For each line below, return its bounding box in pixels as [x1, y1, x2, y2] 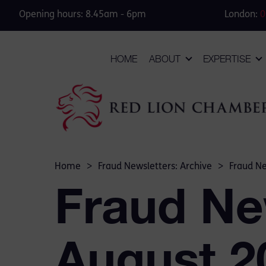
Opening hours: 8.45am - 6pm [19, 10, 146, 20]
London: [224, 10, 260, 20]
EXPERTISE [203, 53, 251, 65]
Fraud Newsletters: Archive [98, 162, 212, 172]
